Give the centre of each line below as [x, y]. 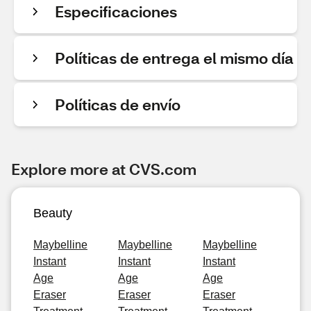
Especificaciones [116, 11]
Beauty [53, 213]
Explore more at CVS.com [104, 169]
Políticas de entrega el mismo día [174, 58]
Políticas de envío [118, 104]
